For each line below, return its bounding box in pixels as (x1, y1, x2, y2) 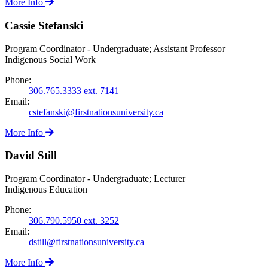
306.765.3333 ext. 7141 (29, 85, 119, 96)
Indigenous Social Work (5, 54, 96, 65)
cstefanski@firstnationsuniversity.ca (29, 106, 163, 117)
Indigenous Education (5, 184, 87, 195)
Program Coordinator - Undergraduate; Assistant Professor (5, 43, 225, 54)
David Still (5, 149, 57, 162)
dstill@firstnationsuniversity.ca (29, 237, 144, 248)
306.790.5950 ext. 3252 (29, 215, 119, 226)
